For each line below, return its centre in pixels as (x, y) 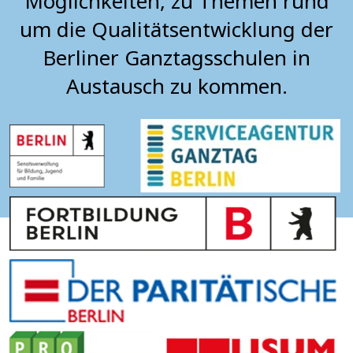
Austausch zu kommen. (176, 86)
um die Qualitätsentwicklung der (176, 29)
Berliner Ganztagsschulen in (176, 58)
